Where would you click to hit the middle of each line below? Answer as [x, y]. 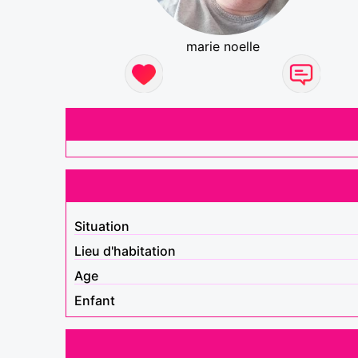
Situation [102, 226]
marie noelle [223, 46]
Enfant [95, 300]
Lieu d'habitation [125, 251]
